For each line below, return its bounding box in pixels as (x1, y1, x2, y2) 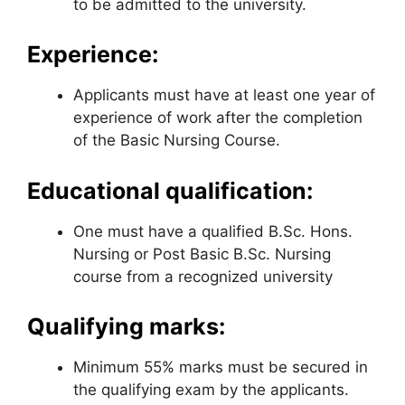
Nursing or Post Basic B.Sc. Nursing (73, 244, 331, 263)
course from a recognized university (73, 267, 333, 286)
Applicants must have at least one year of (73, 86, 375, 104)
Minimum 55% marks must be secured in (73, 358, 368, 376)
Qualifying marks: (27, 313, 225, 340)
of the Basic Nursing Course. (73, 131, 280, 149)
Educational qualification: (27, 176, 313, 204)
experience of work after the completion (73, 108, 363, 127)
